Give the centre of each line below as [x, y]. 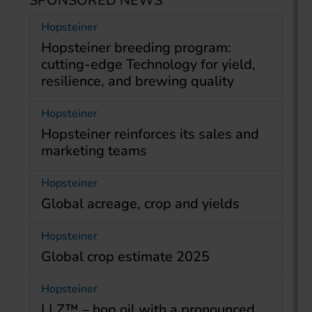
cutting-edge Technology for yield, [148, 65]
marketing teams [94, 151]
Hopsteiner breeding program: [136, 48]
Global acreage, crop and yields [140, 204]
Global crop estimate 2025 [125, 257]
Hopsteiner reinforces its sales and [150, 134]
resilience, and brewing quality [138, 81]
